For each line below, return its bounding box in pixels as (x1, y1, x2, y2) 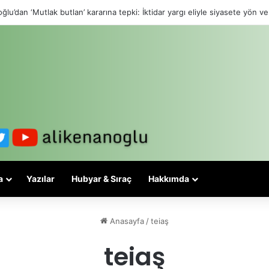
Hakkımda (148, 173, 189, 184)
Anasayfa (107, 216, 144, 226)
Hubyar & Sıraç (71, 173, 131, 184)
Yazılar (26, 173, 55, 184)
